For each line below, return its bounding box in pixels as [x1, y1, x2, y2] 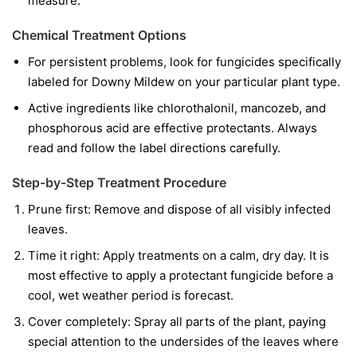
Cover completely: [28, 314, 131, 330]
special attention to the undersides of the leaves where [28, 334, 339, 350]
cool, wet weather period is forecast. [28, 288, 233, 304]
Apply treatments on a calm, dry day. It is [100, 248, 329, 264]
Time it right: [28, 248, 100, 264]
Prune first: [28, 202, 91, 218]
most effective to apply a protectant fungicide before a [28, 268, 333, 284]
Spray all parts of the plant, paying [131, 314, 326, 330]
